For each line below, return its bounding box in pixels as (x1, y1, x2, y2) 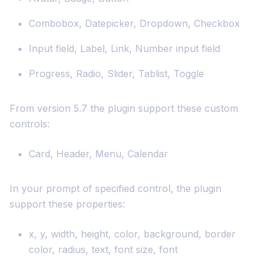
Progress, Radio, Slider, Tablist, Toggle (29, 68, 204, 80)
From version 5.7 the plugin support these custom (10, 102, 238, 115)
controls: (10, 118, 50, 130)
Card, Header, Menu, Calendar (29, 148, 168, 160)
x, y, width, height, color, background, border (29, 228, 236, 240)
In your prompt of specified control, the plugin (10, 182, 221, 195)
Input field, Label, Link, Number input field (29, 42, 220, 55)
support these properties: (10, 198, 125, 211)
